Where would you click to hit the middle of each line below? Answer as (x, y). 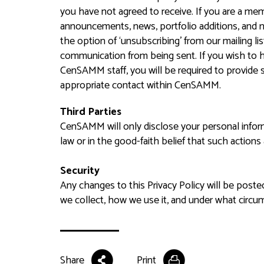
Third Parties (91, 112)
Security (80, 171)
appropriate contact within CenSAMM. (141, 85)
